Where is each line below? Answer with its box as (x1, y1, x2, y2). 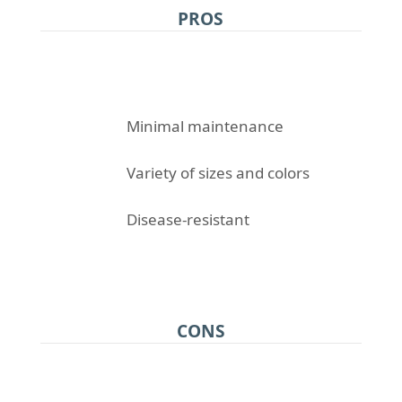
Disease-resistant (126, 208, 249, 230)
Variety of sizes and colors (126, 162, 310, 183)
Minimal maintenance (126, 115, 284, 136)
